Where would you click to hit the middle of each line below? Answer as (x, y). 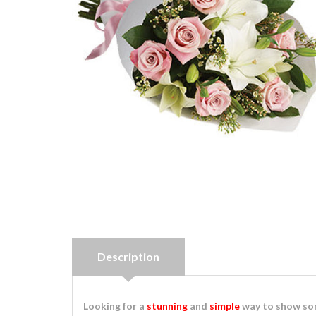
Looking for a (115, 306)
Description (128, 256)
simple (225, 306)
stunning (167, 306)
